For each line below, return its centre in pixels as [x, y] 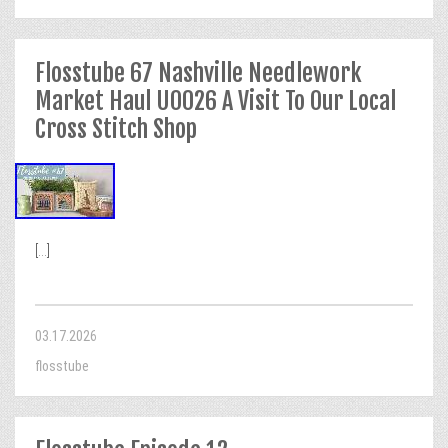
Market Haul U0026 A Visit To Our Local [215, 101]
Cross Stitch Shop [116, 129]
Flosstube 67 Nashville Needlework [198, 73]
